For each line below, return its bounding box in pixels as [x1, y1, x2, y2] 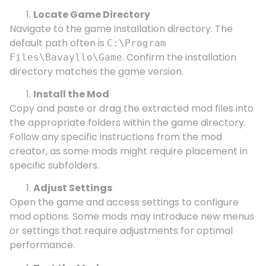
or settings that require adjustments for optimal [9, 224, 233, 238]
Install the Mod [33, 87, 109, 102]
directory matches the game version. [9, 64, 183, 78]
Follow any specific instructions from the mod [9, 130, 222, 144]
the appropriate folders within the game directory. [9, 116, 246, 130]
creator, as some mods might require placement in [9, 144, 248, 159]
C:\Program [107, 37, 166, 49]
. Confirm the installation [122, 50, 236, 64]
